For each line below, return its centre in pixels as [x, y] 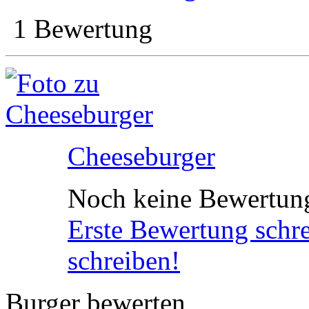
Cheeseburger [141, 156]
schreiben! [124, 260]
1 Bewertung [83, 29]
